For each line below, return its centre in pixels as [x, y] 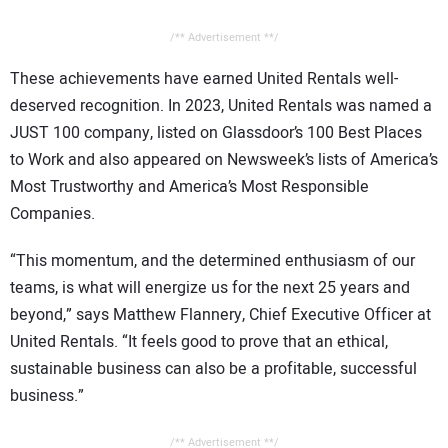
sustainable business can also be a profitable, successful [213, 368]
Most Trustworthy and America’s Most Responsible [189, 186]
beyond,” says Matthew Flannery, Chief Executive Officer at [220, 314]
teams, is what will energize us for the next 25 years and [210, 287]
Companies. [52, 213]
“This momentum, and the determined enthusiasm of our [212, 260]
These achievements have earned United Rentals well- [204, 78]
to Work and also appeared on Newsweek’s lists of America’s [224, 159]
